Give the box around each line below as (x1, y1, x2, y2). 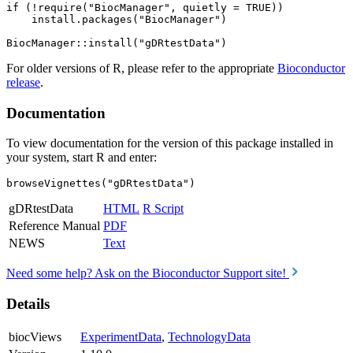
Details (6, 295, 50, 313)
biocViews (9, 329, 61, 344)
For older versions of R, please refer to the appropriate (6, 61, 277, 75)
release (6, 76, 40, 89)
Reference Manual (9, 219, 100, 233)
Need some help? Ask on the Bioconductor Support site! (6, 266, 289, 281)
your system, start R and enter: (6, 150, 157, 165)
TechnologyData (168, 329, 251, 344)
